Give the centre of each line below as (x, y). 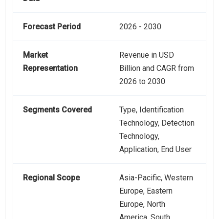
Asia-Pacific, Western (156, 178)
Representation (50, 68)
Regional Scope (51, 178)
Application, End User (155, 150)
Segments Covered (57, 110)
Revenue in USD (147, 55)
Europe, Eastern (146, 191)
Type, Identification (152, 110)
